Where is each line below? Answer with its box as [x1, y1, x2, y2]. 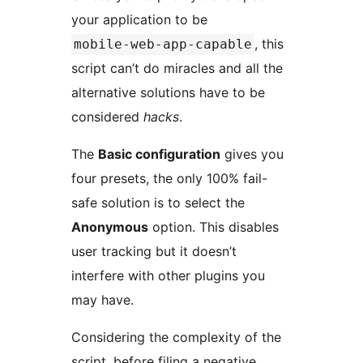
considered [71, 109, 143, 126]
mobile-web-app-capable [74, 36, 252, 53]
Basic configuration [98, 146, 220, 163]
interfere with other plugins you [71, 267, 265, 284]
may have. [71, 292, 134, 309]
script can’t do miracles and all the [71, 60, 283, 77]
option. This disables [148, 219, 279, 236]
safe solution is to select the [71, 194, 245, 211]
